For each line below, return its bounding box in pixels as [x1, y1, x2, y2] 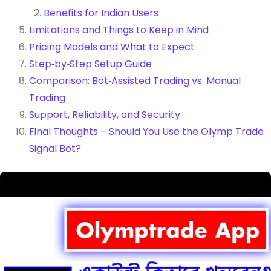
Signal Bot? [29, 142, 81, 155]
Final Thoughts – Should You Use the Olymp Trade [29, 125, 264, 139]
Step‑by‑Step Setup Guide [29, 57, 152, 71]
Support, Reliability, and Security [29, 108, 180, 122]
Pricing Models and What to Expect [29, 40, 195, 54]
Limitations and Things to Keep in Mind [29, 23, 209, 37]
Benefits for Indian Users [44, 6, 158, 20]
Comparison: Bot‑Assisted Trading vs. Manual [29, 74, 241, 88]
